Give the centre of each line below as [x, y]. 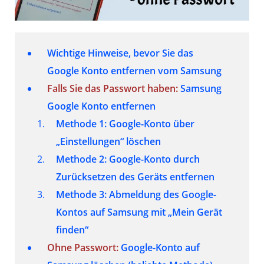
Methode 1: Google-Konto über [125, 123]
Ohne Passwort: [83, 247]
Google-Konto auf [159, 247]
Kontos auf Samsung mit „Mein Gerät [139, 212]
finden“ [72, 230]
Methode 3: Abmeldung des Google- [136, 194]
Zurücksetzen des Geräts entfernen [135, 176]
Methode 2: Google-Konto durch [128, 159]
